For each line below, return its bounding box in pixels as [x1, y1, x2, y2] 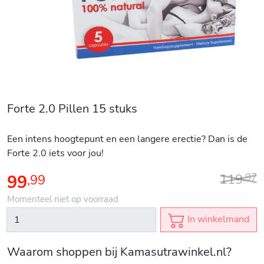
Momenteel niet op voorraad [7, 193, 118, 205]
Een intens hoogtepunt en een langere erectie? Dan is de [7, 132, 247, 146]
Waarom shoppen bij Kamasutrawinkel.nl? [7, 244, 232, 260]
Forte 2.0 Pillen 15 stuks [7, 100, 137, 117]
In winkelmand [185, 212, 249, 226]
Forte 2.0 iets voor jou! [7, 146, 106, 160]
